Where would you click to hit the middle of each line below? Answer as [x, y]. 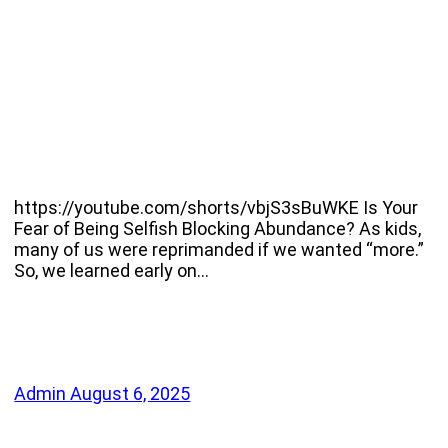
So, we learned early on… [112, 271]
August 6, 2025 [130, 394]
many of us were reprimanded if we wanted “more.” [219, 250]
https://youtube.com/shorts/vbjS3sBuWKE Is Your [216, 208]
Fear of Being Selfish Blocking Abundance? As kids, [218, 229]
